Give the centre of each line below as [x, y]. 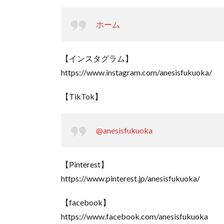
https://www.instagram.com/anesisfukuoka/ [136, 72]
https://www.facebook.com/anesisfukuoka [134, 216]
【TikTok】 [82, 96]
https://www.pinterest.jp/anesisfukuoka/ [130, 178]
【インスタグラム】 [97, 58]
